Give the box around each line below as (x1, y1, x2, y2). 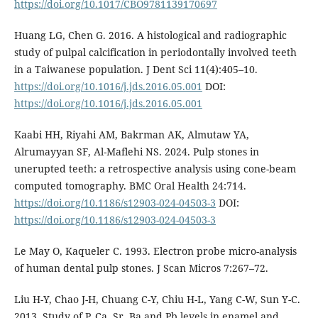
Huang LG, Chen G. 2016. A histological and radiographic (13, 28, 287, 42)
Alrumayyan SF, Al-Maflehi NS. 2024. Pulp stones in (13, 144, 259, 158)
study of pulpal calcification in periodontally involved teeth (13, 45, 297, 59)
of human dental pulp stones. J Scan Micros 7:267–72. (13, 261, 268, 275)
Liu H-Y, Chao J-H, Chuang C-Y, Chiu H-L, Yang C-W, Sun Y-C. (13, 292, 300, 306)
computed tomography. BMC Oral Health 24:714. (13, 178, 246, 192)
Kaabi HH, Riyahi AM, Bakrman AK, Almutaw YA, (13, 127, 249, 141)
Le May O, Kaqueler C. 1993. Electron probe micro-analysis (13, 243, 297, 258)
